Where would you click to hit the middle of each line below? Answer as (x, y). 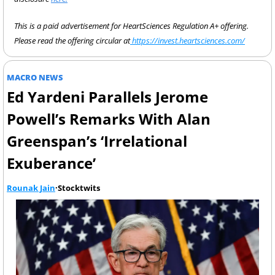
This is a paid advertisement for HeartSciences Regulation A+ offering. (131, 26)
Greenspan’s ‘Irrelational (97, 141)
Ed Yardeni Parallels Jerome (107, 97)
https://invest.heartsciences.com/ (188, 41)
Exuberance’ (51, 163)
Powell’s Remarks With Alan (109, 119)
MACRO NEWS (35, 77)
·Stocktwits (78, 188)
